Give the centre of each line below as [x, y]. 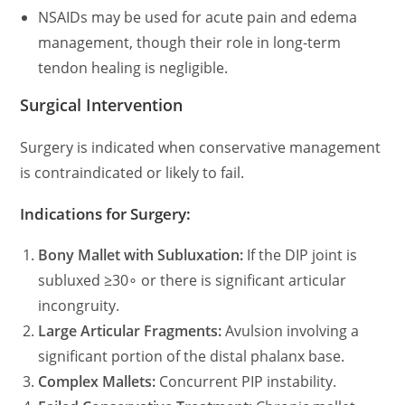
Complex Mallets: [97, 381]
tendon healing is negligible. [133, 68]
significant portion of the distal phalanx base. [192, 356]
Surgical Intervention [102, 105]
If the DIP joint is [301, 255]
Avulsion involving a [291, 331]
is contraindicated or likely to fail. [132, 173]
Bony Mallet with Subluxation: [141, 255]
